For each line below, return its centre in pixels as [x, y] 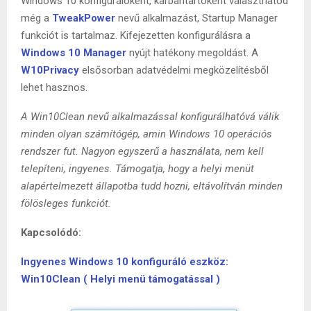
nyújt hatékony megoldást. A [194, 52]
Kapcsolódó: [52, 232]
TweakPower [84, 18]
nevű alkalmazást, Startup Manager [198, 18]
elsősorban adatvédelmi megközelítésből [175, 70]
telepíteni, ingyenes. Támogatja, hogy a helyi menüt [137, 168]
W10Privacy [50, 70]
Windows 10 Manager [74, 52]
